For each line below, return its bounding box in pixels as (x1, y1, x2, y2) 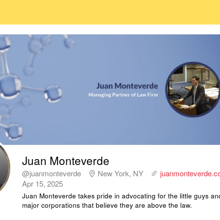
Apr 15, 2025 (22, 178, 63, 189)
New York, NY (98, 168, 143, 179)
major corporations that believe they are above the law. (22, 200, 192, 210)
